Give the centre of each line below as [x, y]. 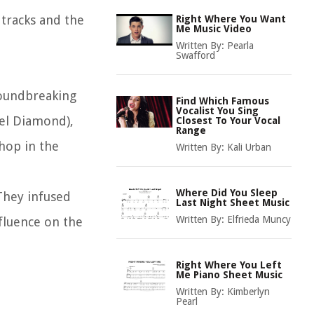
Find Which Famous [223, 101]
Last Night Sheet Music [233, 203]
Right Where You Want [231, 19]
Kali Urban [249, 147]
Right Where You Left [229, 265]
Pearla [240, 46]
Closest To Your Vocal [228, 121]
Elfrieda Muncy [259, 219]
